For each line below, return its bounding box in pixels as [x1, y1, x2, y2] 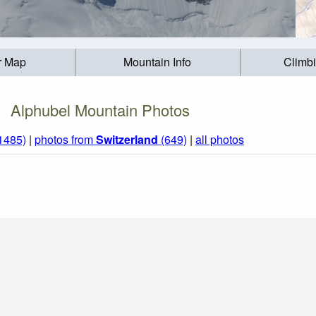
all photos [195, 131, 244, 148]
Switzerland [96, 131, 158, 148]
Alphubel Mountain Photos [11, 98, 190, 121]
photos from [35, 131, 96, 148]
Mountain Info [123, 54, 192, 71]
